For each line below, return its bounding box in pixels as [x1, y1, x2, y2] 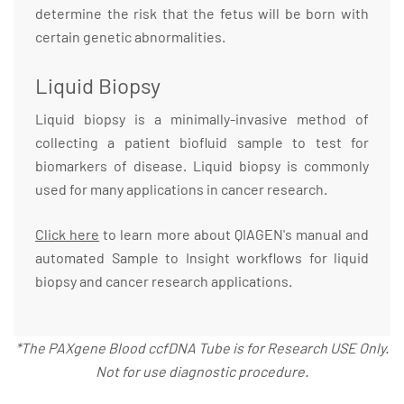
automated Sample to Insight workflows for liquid [35, 248, 369, 266]
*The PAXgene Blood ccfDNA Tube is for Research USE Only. [15, 338, 389, 356]
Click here [35, 225, 100, 243]
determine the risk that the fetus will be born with [35, 4, 369, 22]
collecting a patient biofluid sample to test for [35, 133, 369, 151]
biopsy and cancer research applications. [35, 271, 292, 289]
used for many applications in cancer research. [35, 179, 327, 197]
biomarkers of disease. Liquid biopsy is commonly [35, 156, 369, 174]
